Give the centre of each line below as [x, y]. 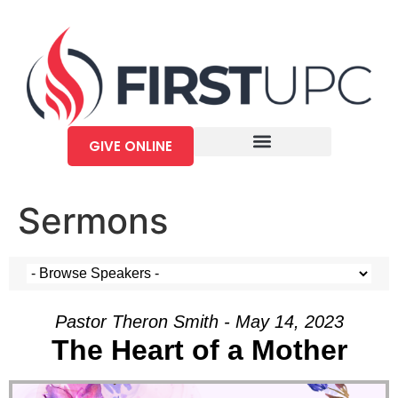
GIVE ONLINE [130, 146]
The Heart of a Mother [199, 350]
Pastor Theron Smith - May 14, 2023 [199, 321]
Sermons [93, 220]
